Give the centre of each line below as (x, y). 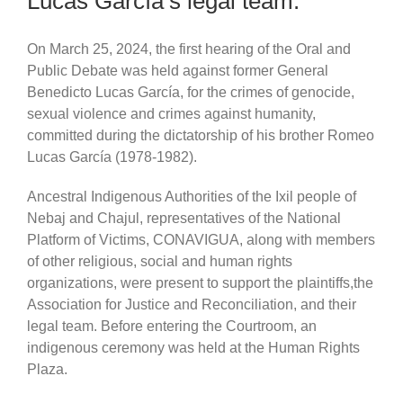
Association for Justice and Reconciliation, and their (191, 304)
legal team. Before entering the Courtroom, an (171, 326)
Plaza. (47, 369)
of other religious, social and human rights (159, 261)
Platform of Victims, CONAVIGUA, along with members (201, 239)
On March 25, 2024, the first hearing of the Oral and (188, 49)
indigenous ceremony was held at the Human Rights (193, 347)
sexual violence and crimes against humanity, (171, 113)
